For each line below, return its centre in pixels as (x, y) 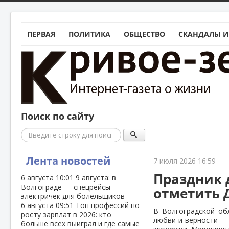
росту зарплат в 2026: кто (66, 214)
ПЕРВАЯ (41, 34)
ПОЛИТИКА (89, 34)
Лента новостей (68, 161)
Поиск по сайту (58, 116)
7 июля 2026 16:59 (185, 161)
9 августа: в (96, 178)
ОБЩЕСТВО (144, 34)
